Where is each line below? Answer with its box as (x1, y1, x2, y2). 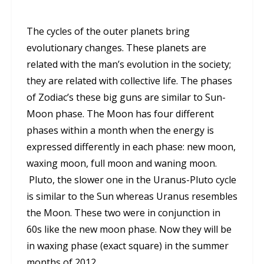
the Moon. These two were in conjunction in (27, 206, 220, 220)
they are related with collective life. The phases (27, 74, 232, 88)
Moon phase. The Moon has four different (27, 107, 214, 121)
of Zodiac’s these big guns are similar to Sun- (27, 91, 226, 104)
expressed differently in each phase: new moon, (27, 140, 236, 154)
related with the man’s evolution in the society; (27, 58, 231, 71)
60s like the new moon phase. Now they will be (27, 223, 232, 236)
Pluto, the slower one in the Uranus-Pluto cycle (27, 173, 236, 187)
